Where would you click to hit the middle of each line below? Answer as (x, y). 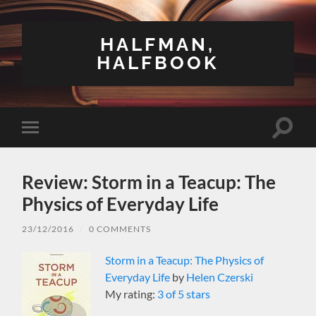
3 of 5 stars (184, 293)
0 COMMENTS (120, 229)
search (298, 143)
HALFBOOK (158, 62)
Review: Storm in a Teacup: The (149, 182)
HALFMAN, (158, 44)
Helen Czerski (220, 276)
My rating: (132, 293)
